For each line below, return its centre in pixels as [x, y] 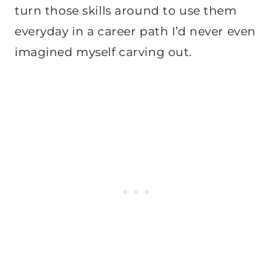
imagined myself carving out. [103, 52]
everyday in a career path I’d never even [135, 31]
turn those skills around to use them [126, 10]
